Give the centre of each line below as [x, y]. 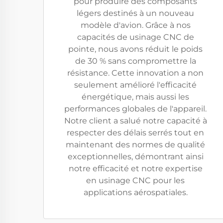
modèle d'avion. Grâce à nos [135, 25]
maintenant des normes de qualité [135, 145]
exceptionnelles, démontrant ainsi [135, 157]
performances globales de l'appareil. [135, 109]
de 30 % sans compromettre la [135, 61]
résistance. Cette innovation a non [135, 73]
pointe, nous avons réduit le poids [135, 49]
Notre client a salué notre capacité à [135, 121]
